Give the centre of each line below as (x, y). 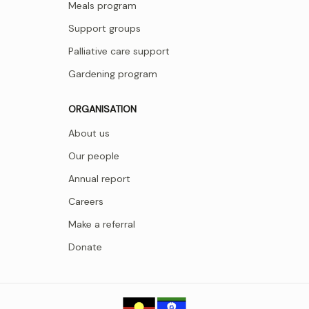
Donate (85, 247)
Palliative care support (119, 51)
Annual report (99, 179)
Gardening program (113, 74)
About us (89, 133)
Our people (94, 156)
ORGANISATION (102, 109)
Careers (86, 202)
